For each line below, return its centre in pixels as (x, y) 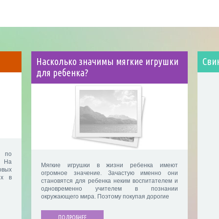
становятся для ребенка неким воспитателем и (109, 181)
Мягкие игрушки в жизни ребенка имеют (109, 165)
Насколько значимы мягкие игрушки (107, 62)
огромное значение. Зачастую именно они (109, 173)
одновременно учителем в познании (109, 189)
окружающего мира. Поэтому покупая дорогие (105, 197)
